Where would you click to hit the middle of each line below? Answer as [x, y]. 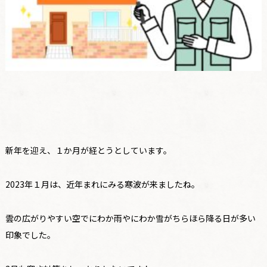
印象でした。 [30, 235]
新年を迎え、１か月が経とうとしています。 [88, 150]
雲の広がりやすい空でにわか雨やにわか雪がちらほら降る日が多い [130, 218]
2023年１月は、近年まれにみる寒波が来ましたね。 [102, 184]
